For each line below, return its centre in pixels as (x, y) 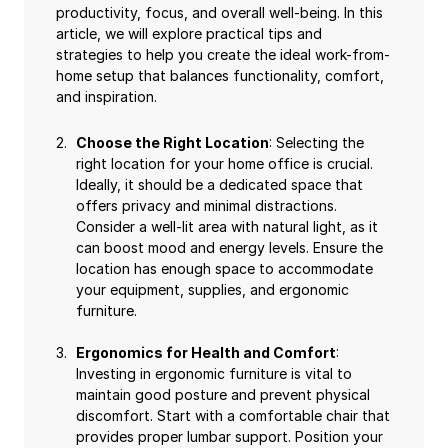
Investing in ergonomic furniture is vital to (214, 373)
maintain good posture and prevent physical (223, 394)
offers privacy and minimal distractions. (206, 205)
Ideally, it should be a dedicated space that (219, 184)
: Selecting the (316, 142)
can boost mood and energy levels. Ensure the (229, 247)
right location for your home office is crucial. (224, 163)
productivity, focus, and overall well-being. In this (219, 12)
